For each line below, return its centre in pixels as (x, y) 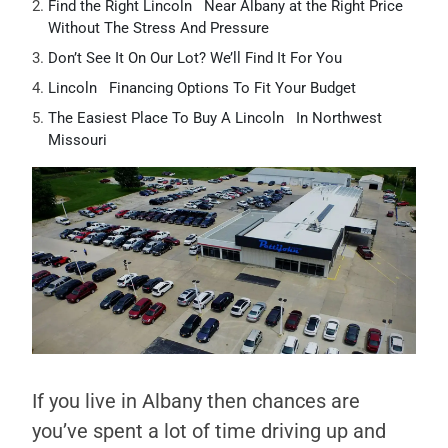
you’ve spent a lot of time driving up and (209, 431)
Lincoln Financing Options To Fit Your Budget (202, 88)
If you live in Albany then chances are (196, 401)
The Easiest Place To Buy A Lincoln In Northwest (215, 118)
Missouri (77, 140)
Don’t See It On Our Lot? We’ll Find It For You (195, 58)
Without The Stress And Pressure (158, 28)
